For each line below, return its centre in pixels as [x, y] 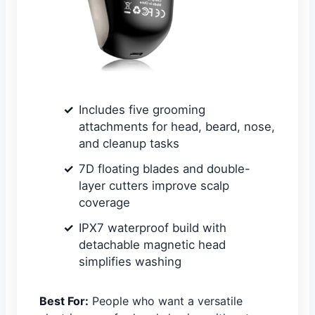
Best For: [64, 301]
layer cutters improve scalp [154, 186]
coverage [104, 203]
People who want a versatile [166, 301]
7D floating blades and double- [165, 169]
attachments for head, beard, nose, [177, 127]
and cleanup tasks [129, 144]
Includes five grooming [142, 110]
